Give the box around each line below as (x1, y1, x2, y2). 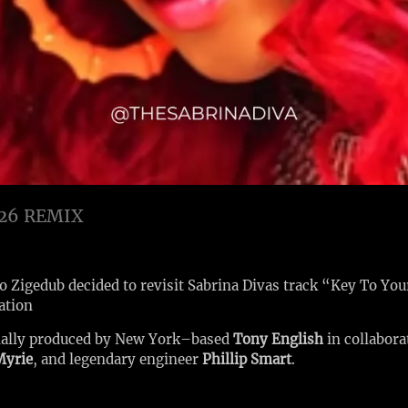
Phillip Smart (202, 351, 291, 368)
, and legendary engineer (33, 351, 202, 368)
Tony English (233, 331, 323, 348)
